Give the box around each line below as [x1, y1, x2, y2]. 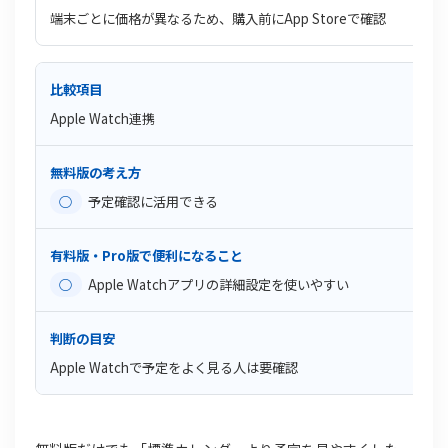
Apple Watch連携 [50, 109, 155, 129]
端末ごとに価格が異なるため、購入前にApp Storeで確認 [50, 9, 386, 29]
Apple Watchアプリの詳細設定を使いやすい [87, 275, 349, 295]
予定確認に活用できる [87, 192, 218, 212]
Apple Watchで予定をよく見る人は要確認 [50, 358, 298, 378]
